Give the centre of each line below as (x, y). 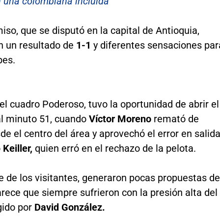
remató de (175, 119)
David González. (69, 207)
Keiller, (19, 149)
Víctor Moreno (120, 119)
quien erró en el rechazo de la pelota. (115, 149)
